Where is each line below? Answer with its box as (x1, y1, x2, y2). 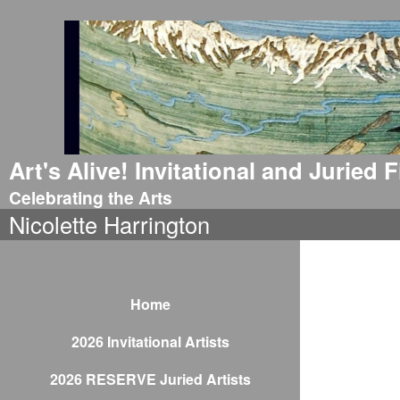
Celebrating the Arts (9, 185, 172, 210)
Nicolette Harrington (9, 208, 210, 240)
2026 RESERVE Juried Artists (49, 369, 251, 389)
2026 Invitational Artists (71, 331, 229, 352)
